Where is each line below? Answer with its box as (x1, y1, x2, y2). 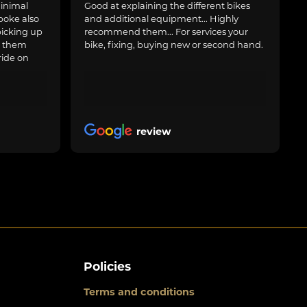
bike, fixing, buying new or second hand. (84, 38, 264, 50)
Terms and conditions (84, 286, 195, 299)
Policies (84, 259, 131, 274)
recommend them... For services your (84, 25, 249, 37)
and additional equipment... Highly (84, 12, 239, 24)
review (136, 125, 171, 138)
